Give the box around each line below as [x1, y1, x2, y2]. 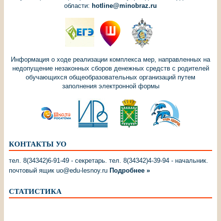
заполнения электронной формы [62, 82, 159, 90]
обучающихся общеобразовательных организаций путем [26, 73, 195, 81]
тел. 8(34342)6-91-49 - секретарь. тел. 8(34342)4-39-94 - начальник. [9, 156, 208, 164]
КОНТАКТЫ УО [9, 140, 67, 148]
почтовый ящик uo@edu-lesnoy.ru [9, 166, 110, 174]
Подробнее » [110, 166, 150, 174]
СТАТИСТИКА [9, 187, 62, 195]
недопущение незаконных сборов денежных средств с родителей [12, 64, 209, 72]
